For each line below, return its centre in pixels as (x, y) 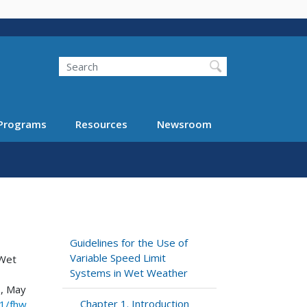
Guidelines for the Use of (129, 242)
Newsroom (184, 124)
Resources (101, 124)
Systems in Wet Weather (129, 272)
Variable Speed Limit (118, 257)
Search (59, 57)
